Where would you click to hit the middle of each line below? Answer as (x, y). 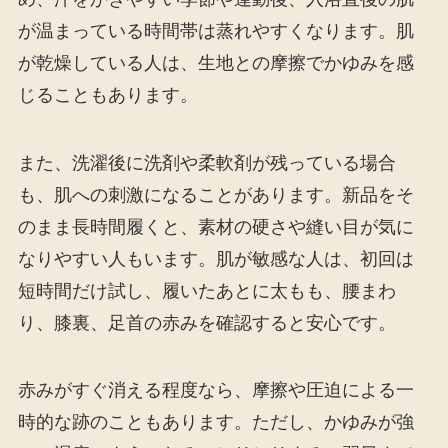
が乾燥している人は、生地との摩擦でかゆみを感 (215, 62)
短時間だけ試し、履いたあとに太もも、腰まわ (206, 290)
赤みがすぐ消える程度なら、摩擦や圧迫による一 (215, 390)
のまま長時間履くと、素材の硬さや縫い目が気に (215, 226)
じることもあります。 (107, 94)
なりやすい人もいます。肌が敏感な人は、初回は (215, 258)
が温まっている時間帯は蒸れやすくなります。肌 (215, 30)
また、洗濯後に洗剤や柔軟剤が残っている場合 (206, 162)
